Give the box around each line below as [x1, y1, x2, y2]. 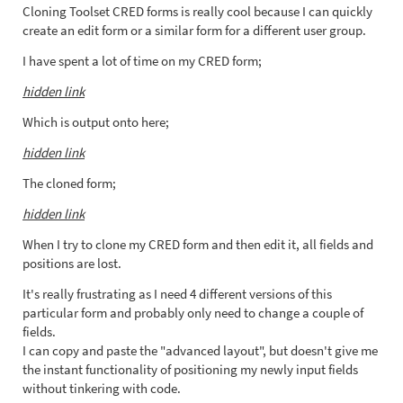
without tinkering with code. [22, 380, 181, 397]
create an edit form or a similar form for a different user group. [22, 22, 366, 39]
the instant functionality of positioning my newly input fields [22, 361, 358, 378]
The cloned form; [22, 175, 116, 192]
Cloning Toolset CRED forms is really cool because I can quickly [22, 3, 372, 20]
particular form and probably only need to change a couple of [22, 304, 363, 321]
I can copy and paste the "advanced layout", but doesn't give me [22, 342, 378, 359]
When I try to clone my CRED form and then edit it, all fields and [22, 236, 373, 253]
